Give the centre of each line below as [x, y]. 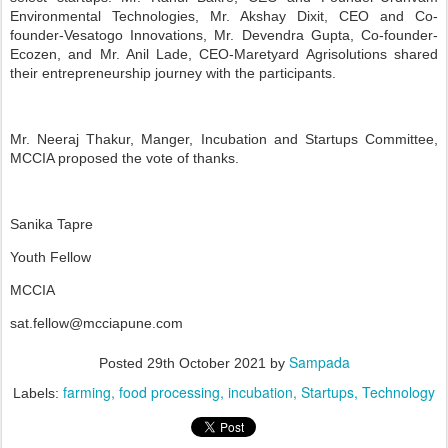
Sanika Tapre [51, 224]
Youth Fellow [50, 257]
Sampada [319, 362]
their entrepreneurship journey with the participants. [173, 73]
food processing [169, 392]
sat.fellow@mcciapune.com [96, 323]
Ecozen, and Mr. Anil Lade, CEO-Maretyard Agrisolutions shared [224, 54]
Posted [122, 363]
